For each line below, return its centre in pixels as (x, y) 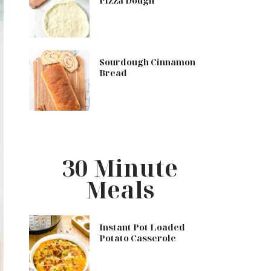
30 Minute (120, 168)
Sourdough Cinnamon (147, 62)
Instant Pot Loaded (142, 227)
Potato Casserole (138, 238)
